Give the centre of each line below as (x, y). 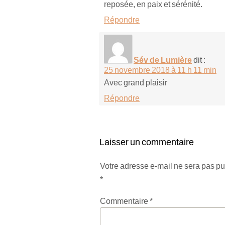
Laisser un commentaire (147, 142)
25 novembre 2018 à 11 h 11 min (160, 70)
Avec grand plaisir (136, 82)
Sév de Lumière (163, 60)
